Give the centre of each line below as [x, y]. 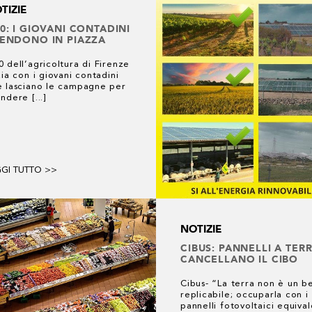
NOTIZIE [201, 229]
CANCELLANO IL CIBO [240, 259]
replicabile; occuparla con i [244, 295]
